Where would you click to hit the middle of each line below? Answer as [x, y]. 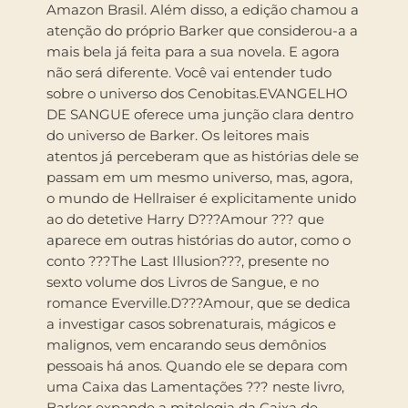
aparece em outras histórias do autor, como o [199, 240]
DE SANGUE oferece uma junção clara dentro [200, 115]
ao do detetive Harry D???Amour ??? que [185, 219]
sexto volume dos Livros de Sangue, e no [183, 282]
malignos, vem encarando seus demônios [186, 345]
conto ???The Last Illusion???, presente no [188, 261]
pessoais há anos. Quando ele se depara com [197, 366]
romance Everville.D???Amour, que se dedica [199, 303]
